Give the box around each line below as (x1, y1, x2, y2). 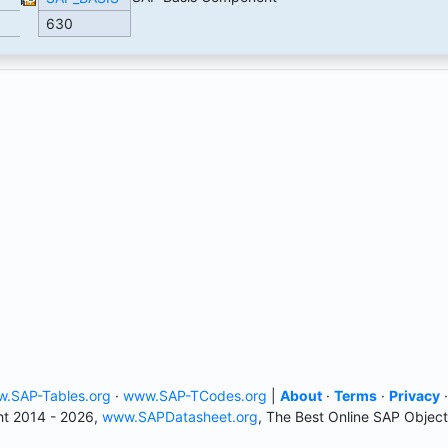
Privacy (389, 387, 440, 405)
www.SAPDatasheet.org (101, 408, 258, 426)
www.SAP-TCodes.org (123, 387, 267, 405)
